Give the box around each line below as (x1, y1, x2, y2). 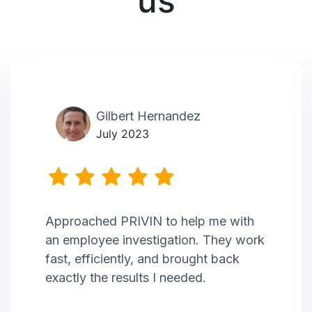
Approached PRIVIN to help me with (45, 214, 254, 229)
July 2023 (96, 127, 149, 141)
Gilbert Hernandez (96, 109, 201, 124)
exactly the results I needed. (45, 270, 206, 286)
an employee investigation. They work (45, 233, 265, 248)
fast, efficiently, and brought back (45, 251, 240, 267)
